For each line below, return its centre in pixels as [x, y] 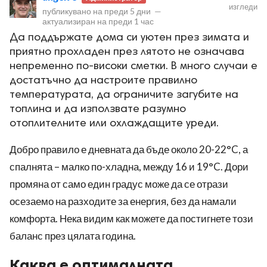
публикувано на [73, 11]
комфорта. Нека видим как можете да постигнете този [131, 219]
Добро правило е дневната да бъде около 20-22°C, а [129, 150]
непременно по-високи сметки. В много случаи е [133, 67]
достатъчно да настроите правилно [103, 81]
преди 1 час [131, 21]
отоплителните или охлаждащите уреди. [114, 124]
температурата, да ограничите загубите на [124, 95]
